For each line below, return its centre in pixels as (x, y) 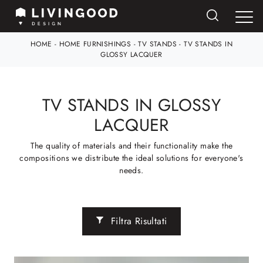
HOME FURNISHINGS (95, 44)
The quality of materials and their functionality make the (131, 146)
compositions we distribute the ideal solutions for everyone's (131, 158)
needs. (131, 171)
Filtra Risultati (137, 221)
